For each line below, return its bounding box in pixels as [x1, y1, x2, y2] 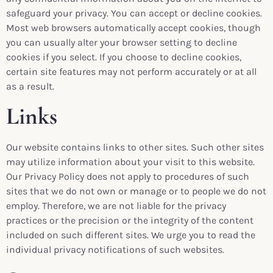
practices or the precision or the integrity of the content [6, 214, 253, 227]
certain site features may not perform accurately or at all [6, 65, 257, 77]
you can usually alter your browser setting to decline [6, 36, 237, 48]
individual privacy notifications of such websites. [6, 244, 224, 256]
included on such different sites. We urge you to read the [6, 229, 255, 241]
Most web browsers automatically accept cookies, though [6, 21, 261, 34]
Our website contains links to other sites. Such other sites [6, 141, 264, 154]
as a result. [6, 80, 54, 92]
